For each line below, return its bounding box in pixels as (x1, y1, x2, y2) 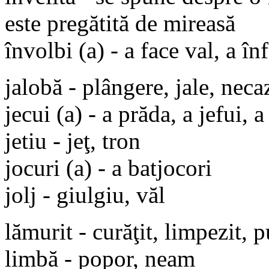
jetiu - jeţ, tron (5, 127, 141, 154)
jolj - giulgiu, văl (5, 181, 165, 208)
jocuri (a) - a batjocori (5, 154, 212, 181)
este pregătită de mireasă (5, 10, 235, 36)
